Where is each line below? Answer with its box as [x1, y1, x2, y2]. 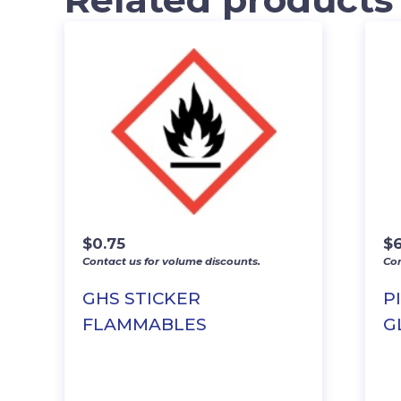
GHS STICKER [82, 287, 200, 309]
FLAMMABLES [82, 313, 207, 335]
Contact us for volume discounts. [82, 254, 260, 268]
